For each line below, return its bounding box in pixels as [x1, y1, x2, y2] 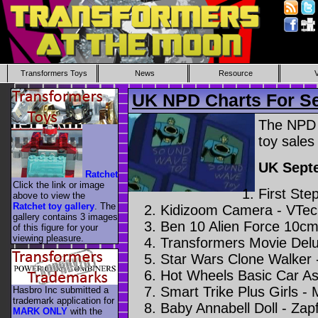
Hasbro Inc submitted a [13, 285, 109, 296]
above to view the [13, 190, 85, 201]
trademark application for [13, 295, 114, 307]
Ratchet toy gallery [13, 200, 94, 212]
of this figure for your [13, 221, 98, 233]
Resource [218, 69, 253, 77]
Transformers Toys [20, 69, 87, 77]
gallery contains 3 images [13, 211, 118, 222]
